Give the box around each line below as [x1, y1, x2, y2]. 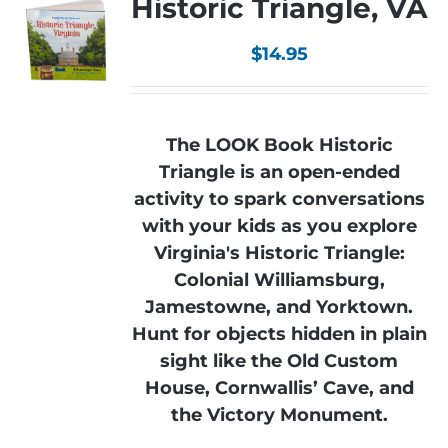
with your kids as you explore [141, 215, 417, 237]
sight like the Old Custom [160, 350, 399, 372]
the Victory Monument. [170, 404, 388, 426]
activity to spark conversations [133, 188, 425, 210]
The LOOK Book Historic [165, 134, 393, 156]
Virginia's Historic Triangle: [153, 242, 405, 264]
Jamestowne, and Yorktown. [145, 296, 414, 318]
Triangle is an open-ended [158, 161, 400, 183]
